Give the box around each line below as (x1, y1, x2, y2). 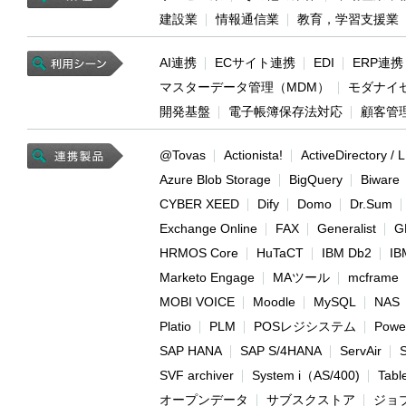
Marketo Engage (159, 270, 255, 285)
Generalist (317, 221, 376, 237)
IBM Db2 (322, 246, 372, 261)
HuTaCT (256, 246, 304, 261)
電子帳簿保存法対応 (228, 104, 343, 120)
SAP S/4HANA (240, 343, 322, 359)
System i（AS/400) (252, 368, 360, 383)
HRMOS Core (159, 246, 238, 261)
